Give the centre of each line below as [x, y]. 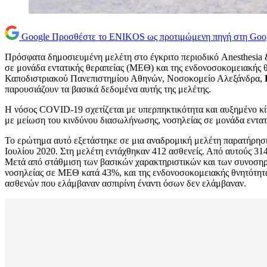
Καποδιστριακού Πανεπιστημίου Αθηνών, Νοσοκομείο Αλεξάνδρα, [135, 79]
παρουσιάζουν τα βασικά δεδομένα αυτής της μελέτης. [108, 89]
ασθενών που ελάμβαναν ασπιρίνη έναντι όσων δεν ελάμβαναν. [125, 184]
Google [35, 37]
